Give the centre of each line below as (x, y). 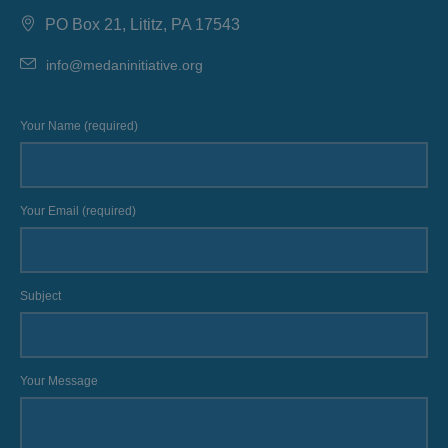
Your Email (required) (78, 211)
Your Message (59, 381)
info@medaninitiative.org (125, 65)
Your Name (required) (79, 126)
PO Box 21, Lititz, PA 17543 (143, 24)
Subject (41, 296)
